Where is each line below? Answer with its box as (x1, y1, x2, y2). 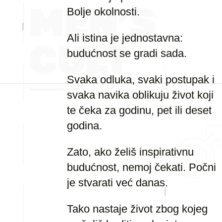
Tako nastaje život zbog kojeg (67, 203, 208, 215)
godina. (67, 119, 102, 132)
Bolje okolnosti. (67, 5, 140, 18)
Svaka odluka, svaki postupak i (67, 73, 215, 86)
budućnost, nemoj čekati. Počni (67, 161, 216, 173)
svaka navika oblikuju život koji (67, 89, 214, 101)
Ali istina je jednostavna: (67, 32, 183, 44)
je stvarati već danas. (67, 176, 168, 189)
